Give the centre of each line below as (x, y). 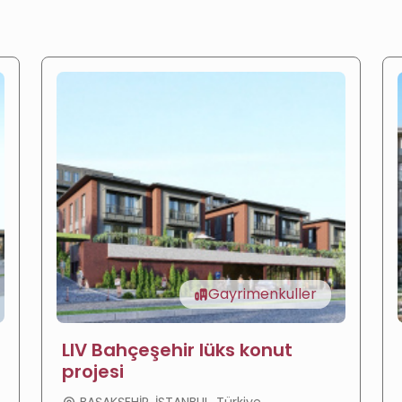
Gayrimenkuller (262, 294)
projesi (93, 372)
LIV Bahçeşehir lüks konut (177, 350)
